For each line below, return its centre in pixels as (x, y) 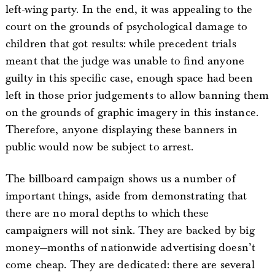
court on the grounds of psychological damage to (126, 26)
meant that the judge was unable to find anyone (125, 61)
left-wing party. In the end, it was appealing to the (129, 9)
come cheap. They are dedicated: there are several (130, 265)
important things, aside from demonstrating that (126, 196)
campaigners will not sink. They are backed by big (130, 230)
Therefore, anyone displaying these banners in (122, 130)
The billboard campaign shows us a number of (120, 179)
